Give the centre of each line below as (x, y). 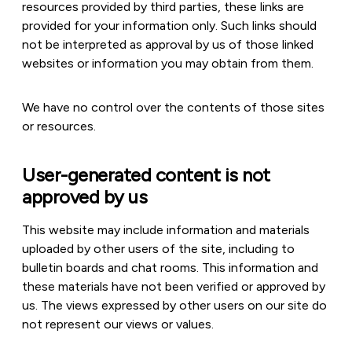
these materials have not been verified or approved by (174, 286)
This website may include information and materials (166, 230)
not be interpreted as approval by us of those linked (168, 44)
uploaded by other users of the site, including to (158, 249)
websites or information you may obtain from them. (168, 63)
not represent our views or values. (118, 324)
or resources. (59, 126)
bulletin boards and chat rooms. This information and (170, 268)
